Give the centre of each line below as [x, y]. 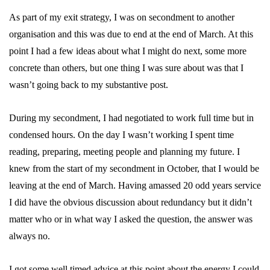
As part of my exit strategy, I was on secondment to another [122, 17]
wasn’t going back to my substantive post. [89, 85]
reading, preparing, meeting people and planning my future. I [124, 152]
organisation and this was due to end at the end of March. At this [131, 34]
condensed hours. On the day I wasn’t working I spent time [121, 135]
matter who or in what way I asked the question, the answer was [131, 219]
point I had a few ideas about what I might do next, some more [128, 51]
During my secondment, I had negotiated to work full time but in [131, 118]
